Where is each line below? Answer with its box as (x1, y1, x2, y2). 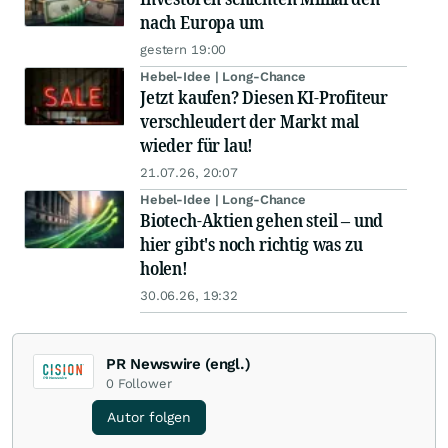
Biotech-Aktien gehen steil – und (140, 208, 384, 232)
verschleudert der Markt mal (140, 109, 360, 133)
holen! (140, 256, 188, 280)
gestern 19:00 (140, 42, 227, 57)
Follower (117, 376, 172, 391)
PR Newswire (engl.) (106, 355, 251, 373)
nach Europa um (140, 10, 264, 34)
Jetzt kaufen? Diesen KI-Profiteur (140, 85, 389, 109)
